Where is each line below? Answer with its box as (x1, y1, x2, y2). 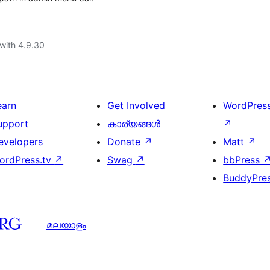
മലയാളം (46, 218, 86, 231)
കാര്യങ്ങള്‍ (107, 118, 160, 130)
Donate (107, 136, 143, 148)
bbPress (223, 154, 263, 166)
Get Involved (107, 99, 165, 111)
